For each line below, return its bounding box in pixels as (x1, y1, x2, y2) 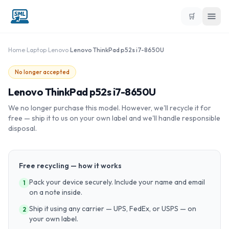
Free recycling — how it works (19, 161, 122, 170)
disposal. (8, 124, 37, 133)
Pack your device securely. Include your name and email (29, 177, 205, 187)
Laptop (27, 46, 47, 54)
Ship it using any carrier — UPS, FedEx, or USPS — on (29, 204, 196, 213)
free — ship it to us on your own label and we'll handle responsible (8, 113, 220, 123)
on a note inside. (29, 188, 82, 197)
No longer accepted (15, 68, 70, 76)
